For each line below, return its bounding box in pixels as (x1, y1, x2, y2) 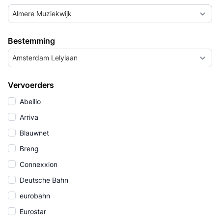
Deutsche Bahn (18, 176, 68, 184)
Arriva (18, 113, 38, 121)
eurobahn (18, 192, 50, 200)
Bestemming (8, 36, 55, 46)
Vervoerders (8, 80, 54, 90)
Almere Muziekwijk (12, 9, 72, 18)
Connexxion (18, 160, 57, 168)
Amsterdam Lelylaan (12, 54, 78, 62)
